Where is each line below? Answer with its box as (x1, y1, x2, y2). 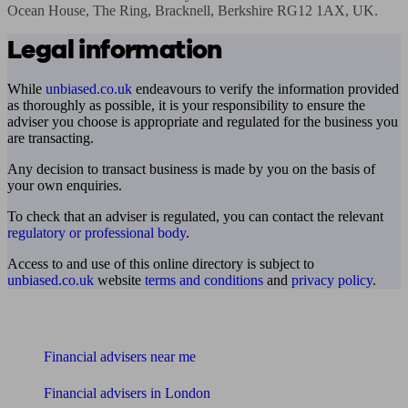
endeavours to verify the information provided (132, 81, 399, 97)
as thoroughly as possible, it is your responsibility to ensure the (7, 97, 365, 113)
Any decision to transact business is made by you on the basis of (7, 161, 375, 177)
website (94, 272, 145, 288)
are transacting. (7, 130, 94, 146)
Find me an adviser (7, 311, 143, 330)
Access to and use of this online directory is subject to (7, 256, 314, 271)
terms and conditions (145, 272, 263, 288)
